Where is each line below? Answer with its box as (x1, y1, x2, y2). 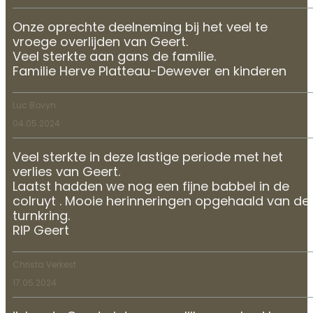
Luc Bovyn (13, 101, 56, 110)
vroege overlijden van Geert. (13, 36, 188, 50)
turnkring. (13, 210, 70, 224)
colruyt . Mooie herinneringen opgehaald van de (13, 195, 310, 209)
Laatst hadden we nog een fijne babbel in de (13, 180, 289, 194)
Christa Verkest (13, 261, 76, 270)
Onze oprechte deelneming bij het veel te (13, 21, 268, 35)
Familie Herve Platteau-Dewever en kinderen (13, 65, 286, 79)
